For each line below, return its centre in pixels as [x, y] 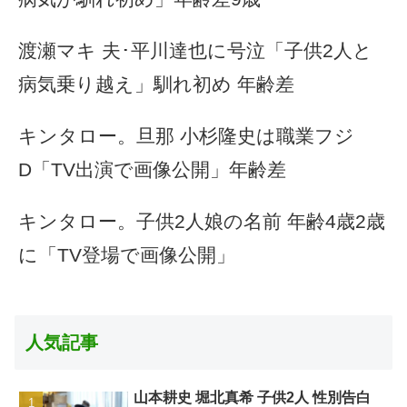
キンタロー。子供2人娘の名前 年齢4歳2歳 [202, 222]
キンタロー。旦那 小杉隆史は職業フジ [186, 136]
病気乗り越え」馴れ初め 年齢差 [156, 84]
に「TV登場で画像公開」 [127, 255]
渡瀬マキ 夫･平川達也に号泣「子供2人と [195, 51]
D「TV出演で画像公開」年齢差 [152, 170]
